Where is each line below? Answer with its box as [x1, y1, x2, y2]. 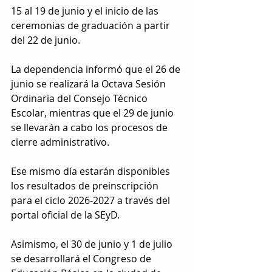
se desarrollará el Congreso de [11, 252, 154, 266]
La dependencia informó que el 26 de [11, 63, 183, 76]
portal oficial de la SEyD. [11, 208, 120, 222]
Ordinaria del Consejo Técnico [11, 92, 150, 106]
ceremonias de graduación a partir [11, 19, 172, 33]
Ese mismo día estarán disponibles [11, 165, 172, 178]
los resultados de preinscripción [11, 179, 161, 193]
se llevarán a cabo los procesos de [11, 121, 170, 135]
